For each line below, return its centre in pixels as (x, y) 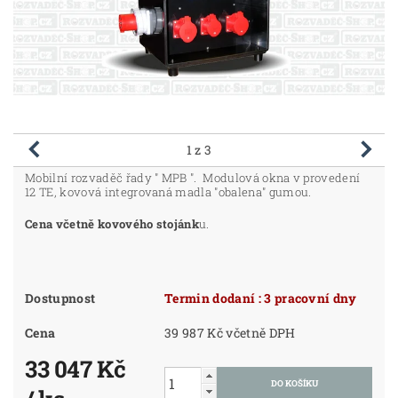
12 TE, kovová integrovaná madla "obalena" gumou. (168, 192)
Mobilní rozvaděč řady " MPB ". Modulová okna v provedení (193, 178)
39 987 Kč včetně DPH (261, 333)
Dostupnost (60, 298)
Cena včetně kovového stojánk (112, 224)
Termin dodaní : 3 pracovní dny (310, 298)
